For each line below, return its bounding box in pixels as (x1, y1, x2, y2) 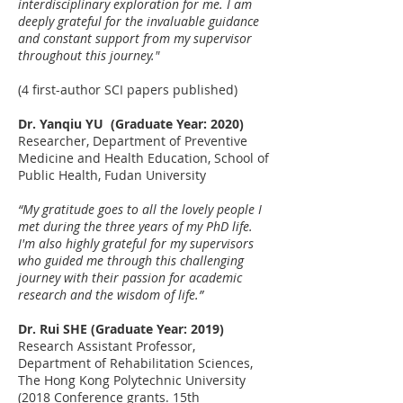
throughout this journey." (18, 47, 159, 64)
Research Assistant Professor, (18, 337, 195, 354)
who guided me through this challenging (18, 252, 244, 269)
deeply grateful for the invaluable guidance (18, 13, 259, 30)
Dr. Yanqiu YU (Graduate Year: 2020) (18, 115, 244, 132)
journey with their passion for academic (18, 269, 242, 286)
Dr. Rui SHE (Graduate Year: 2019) (18, 320, 224, 337)
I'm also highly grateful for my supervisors (18, 235, 254, 252)
